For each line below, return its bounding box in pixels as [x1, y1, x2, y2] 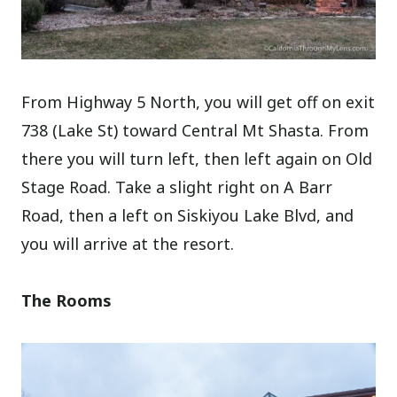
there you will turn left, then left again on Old [21, 147, 373, 169]
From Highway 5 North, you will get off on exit [21, 90, 376, 113]
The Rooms [21, 289, 113, 311]
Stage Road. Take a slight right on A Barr [21, 175, 333, 198]
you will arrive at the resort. [21, 232, 235, 254]
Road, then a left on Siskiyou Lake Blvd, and [21, 204, 354, 226]
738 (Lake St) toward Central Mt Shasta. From [21, 119, 370, 141]
